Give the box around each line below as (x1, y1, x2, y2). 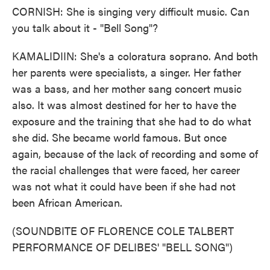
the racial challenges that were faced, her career (12, 162, 240, 177)
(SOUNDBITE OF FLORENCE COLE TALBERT (12, 223, 234, 238)
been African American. (12, 195, 122, 210)
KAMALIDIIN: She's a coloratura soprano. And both (12, 48, 258, 63)
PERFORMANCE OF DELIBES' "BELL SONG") (12, 239, 233, 254)
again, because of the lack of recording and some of (12, 146, 258, 161)
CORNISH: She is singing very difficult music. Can (12, 4, 250, 19)
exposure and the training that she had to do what (12, 113, 251, 128)
